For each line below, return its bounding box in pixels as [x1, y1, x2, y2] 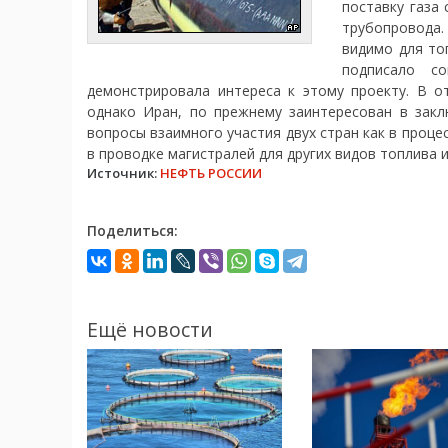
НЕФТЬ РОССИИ [160, 164, 262, 183]
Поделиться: [87, 221, 178, 241]
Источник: [87, 164, 160, 183]
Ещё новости [87, 316, 213, 344]
